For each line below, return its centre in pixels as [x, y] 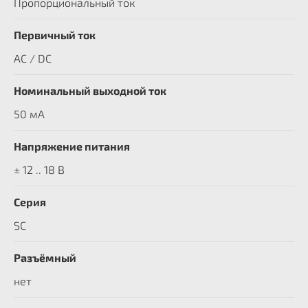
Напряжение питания [72, 146]
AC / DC [33, 58]
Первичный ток [55, 35]
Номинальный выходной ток [90, 90]
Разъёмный [45, 257]
